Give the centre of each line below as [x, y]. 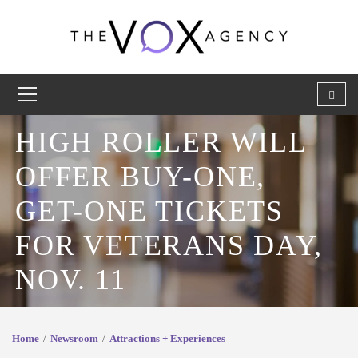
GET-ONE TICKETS [149, 211]
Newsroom [74, 338]
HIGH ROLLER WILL [161, 142]
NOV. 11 [71, 279]
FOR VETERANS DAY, [169, 245]
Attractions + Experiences [167, 338]
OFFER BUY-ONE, [141, 176]
